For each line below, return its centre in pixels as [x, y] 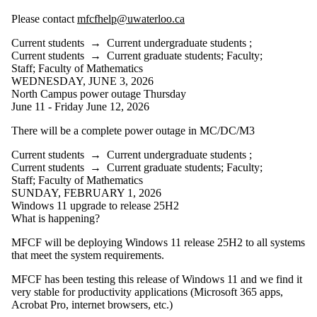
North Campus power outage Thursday [99, 93]
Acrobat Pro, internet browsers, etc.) [92, 304]
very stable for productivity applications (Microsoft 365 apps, [147, 292]
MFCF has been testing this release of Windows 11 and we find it [157, 279]
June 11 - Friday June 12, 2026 [80, 106]
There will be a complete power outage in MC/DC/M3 [134, 130]
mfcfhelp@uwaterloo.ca [131, 18]
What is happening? [56, 218]
